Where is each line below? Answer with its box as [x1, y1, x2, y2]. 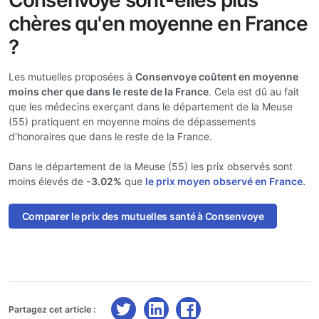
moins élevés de [9, 175, 86, 187]
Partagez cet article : [9, 303, 96, 315]
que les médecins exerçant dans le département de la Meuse [9, 100, 293, 113]
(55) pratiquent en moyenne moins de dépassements [9, 115, 256, 127]
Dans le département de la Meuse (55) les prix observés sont [9, 160, 293, 172]
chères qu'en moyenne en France [9, 11, 308, 36]
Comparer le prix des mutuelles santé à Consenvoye [21, 210, 264, 223]
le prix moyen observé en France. [145, 175, 305, 187]
